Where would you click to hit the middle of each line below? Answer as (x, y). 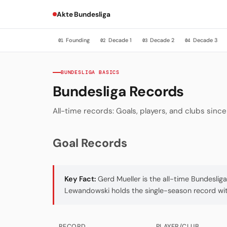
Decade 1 (119, 40)
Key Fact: (80, 179)
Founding (77, 40)
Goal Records (90, 143)
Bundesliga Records (118, 91)
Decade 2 (162, 40)
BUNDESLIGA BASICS (90, 72)
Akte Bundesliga (84, 14)
